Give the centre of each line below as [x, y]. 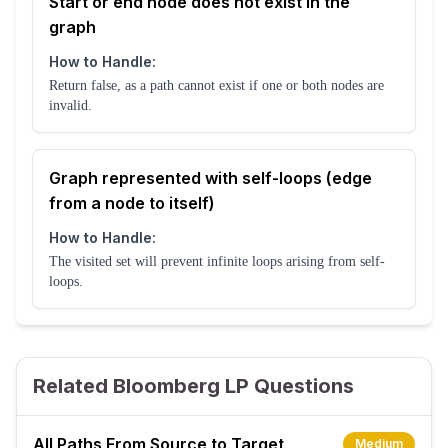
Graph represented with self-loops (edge [210, 178]
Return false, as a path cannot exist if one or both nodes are [216, 86]
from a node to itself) [132, 203]
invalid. [70, 106]
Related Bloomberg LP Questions [193, 386]
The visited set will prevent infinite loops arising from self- [217, 262]
